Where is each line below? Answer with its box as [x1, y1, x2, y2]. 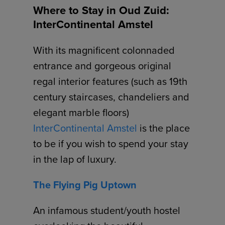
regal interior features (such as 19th [33, 74, 188, 89]
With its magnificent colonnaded [33, 43, 175, 58]
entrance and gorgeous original [33, 58, 172, 74]
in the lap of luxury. [33, 152, 117, 167]
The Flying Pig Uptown [33, 177, 137, 193]
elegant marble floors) [33, 105, 130, 121]
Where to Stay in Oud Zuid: [33, 2, 170, 19]
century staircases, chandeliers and [33, 89, 190, 105]
